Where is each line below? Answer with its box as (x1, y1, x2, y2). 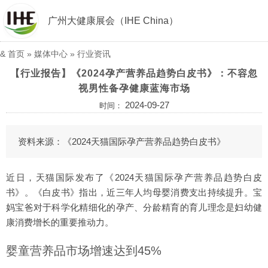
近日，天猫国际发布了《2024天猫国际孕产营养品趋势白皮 (6, 172, 262, 182)
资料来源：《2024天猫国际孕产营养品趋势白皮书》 (18, 136, 226, 147)
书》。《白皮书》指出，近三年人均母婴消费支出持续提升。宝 (6, 187, 262, 197)
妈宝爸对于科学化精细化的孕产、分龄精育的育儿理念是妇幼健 (6, 202, 262, 212)
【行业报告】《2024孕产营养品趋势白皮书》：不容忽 (10, 68, 258, 78)
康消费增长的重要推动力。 (6, 217, 114, 227)
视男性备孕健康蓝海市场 (78, 83, 190, 93)
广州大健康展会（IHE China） (48, 16, 178, 26)
